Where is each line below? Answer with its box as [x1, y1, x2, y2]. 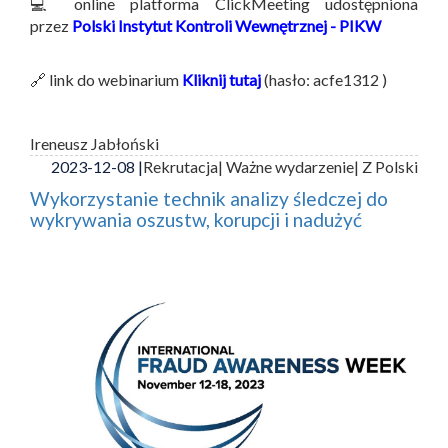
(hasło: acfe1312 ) [261, 69, 387, 89]
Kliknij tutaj [182, 69, 261, 89]
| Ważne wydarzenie [218, 156, 354, 176]
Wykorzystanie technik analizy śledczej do [30, 186, 388, 210]
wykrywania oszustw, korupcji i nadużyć [30, 207, 362, 231]
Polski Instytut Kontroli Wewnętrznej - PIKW [72, 15, 381, 35]
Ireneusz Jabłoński [30, 133, 159, 153]
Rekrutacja [143, 156, 218, 176]
